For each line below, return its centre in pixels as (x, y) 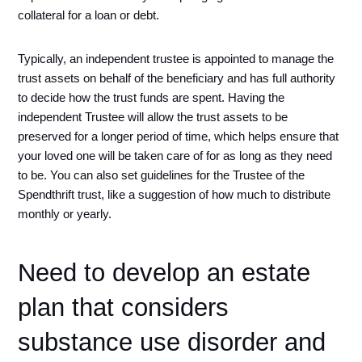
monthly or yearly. (65, 214)
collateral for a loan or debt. (90, 15)
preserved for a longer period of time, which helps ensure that (179, 136)
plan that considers (124, 307)
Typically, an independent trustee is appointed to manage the (176, 59)
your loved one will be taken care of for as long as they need (175, 156)
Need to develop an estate (164, 272)
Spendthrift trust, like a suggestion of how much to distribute (175, 194)
